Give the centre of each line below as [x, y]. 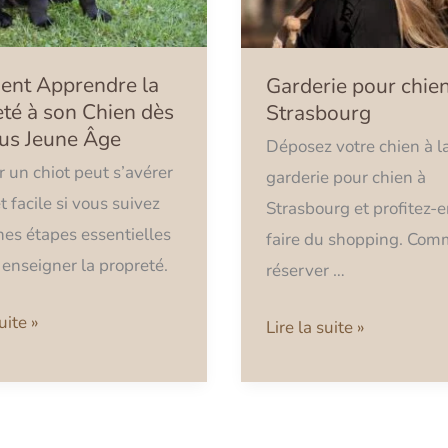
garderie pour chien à [346, 178]
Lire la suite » [316, 327]
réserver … [306, 271]
